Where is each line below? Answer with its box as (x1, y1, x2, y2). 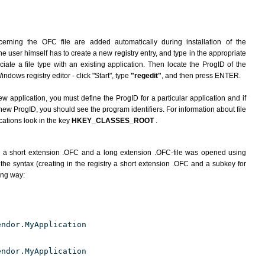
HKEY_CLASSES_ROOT (72, 117, 156, 125)
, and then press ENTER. (161, 72, 241, 80)
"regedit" (131, 72, 161, 80)
